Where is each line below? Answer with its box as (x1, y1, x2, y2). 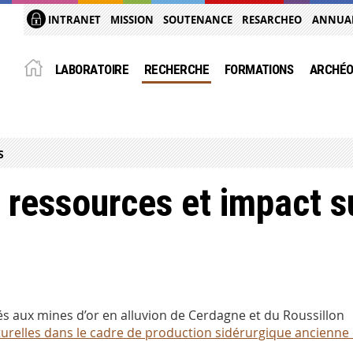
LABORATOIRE (54, 61, 129, 77)
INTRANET (46, 13, 102, 27)
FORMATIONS (224, 61, 294, 77)
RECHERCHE (143, 61, 210, 77)
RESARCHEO (242, 13, 303, 27)
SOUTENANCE (163, 13, 233, 27)
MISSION (110, 13, 154, 27)
